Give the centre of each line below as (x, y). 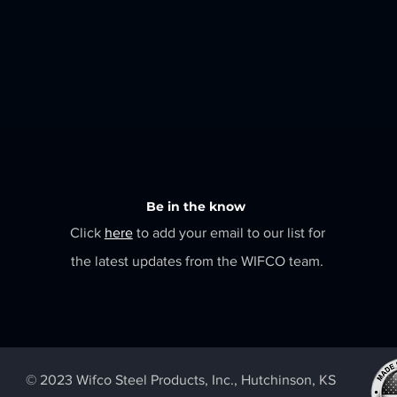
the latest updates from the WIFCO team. (198, 261)
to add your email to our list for (229, 233)
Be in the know (195, 206)
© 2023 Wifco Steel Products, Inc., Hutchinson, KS (180, 380)
